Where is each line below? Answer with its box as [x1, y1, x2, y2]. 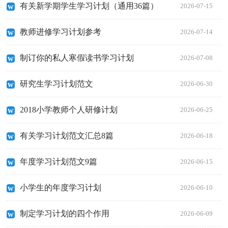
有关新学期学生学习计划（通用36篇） [20, 2, 159, 11]
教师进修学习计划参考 [20, 27, 102, 37]
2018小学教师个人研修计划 [20, 105, 118, 115]
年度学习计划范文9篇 [20, 157, 98, 166]
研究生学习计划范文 [20, 79, 94, 89]
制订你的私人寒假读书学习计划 [20, 53, 134, 63]
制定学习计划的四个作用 [20, 209, 110, 218]
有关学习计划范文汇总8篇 [20, 131, 114, 140]
